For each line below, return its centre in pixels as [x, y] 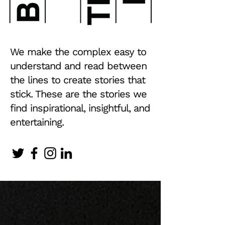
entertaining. [37, 122]
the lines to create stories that [78, 80]
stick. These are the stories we [78, 94]
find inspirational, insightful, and [80, 108]
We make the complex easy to [78, 52]
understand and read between [78, 66]
